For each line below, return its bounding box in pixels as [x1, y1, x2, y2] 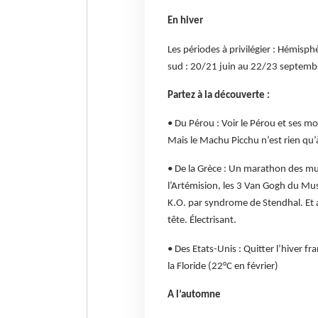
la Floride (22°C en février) [167, 261, 278, 272]
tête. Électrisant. [167, 215, 236, 226]
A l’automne [167, 290, 221, 301]
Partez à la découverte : [167, 89, 270, 101]
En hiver [167, 16, 203, 27]
